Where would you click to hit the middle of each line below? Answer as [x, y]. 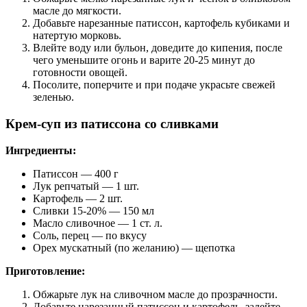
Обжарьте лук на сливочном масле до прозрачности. [155, 294]
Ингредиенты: [41, 150]
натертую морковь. [77, 36]
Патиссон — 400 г [76, 173]
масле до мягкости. [77, 11]
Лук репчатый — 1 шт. [86, 186]
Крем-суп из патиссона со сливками [112, 124]
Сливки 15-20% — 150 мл [94, 210]
